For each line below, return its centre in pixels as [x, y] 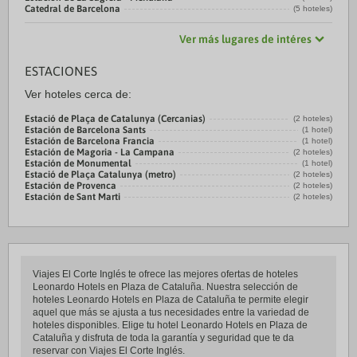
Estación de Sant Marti [73, 197]
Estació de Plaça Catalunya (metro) [100, 175]
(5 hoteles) [313, 8]
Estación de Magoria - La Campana [100, 152]
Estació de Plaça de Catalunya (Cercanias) [115, 119]
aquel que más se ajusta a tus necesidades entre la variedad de [171, 312]
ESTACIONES [61, 71]
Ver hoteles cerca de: [78, 94]
